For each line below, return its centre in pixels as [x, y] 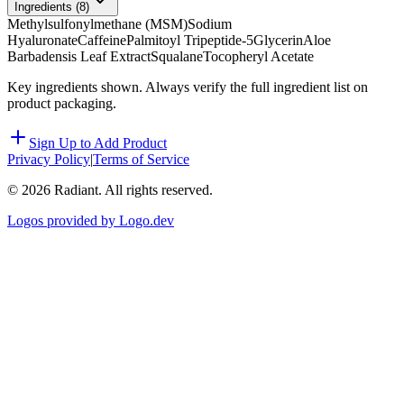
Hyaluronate [42, 41]
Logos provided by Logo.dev [91, 221]
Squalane [177, 57]
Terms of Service [141, 160]
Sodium [210, 24]
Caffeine [102, 41]
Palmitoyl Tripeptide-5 [190, 41]
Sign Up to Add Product [98, 143]
